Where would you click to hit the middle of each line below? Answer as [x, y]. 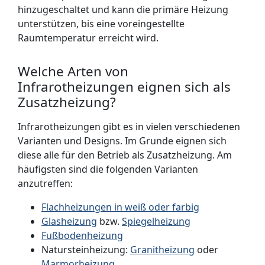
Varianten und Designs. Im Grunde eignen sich [122, 141]
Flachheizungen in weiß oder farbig [120, 207]
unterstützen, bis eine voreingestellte [101, 24]
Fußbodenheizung [82, 235]
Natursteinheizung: [86, 250]
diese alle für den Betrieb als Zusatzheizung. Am [125, 155]
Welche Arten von [73, 71]
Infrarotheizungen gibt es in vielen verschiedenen [129, 127]
